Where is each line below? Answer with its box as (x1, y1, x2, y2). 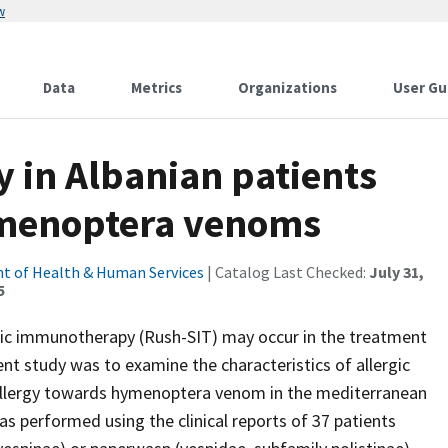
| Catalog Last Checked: (204, 262, 369, 282)
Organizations (238, 78, 337, 97)
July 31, (369, 262, 424, 282)
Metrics (131, 78, 182, 97)
